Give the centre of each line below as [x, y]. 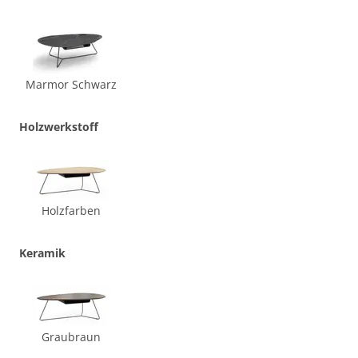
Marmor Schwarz [72, 84]
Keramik [42, 253]
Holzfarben [72, 210]
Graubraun [72, 336]
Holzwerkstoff [59, 126]
